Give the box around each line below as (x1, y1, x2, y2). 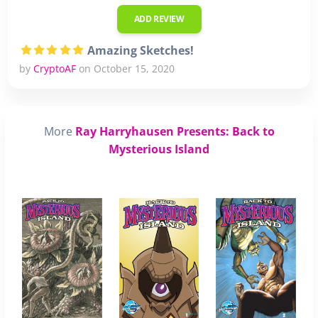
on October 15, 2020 (76, 61, 175, 75)
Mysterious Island (109, 141, 209, 157)
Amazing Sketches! (87, 42, 194, 58)
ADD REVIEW (133, 12, 185, 25)
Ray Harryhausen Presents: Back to (75, 123, 275, 139)
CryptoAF (33, 61, 76, 75)
